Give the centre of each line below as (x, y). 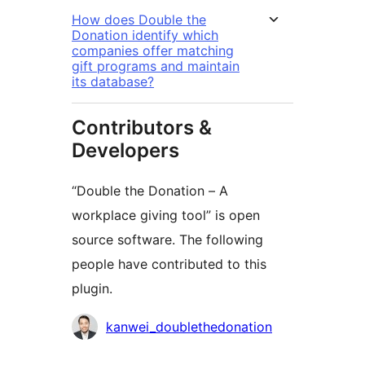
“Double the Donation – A (150, 191)
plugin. (92, 289)
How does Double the (139, 20)
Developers (125, 151)
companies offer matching (153, 51)
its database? (113, 82)
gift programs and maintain (156, 66)
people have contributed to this (169, 264)
